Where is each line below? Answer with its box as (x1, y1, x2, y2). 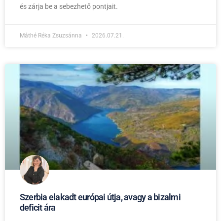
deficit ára (20, 202, 56, 213)
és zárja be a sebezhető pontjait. (20, 2, 118, 10)
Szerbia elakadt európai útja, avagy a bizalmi (20, 191, 181, 202)
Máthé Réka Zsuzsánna (20, 32, 83, 39)
